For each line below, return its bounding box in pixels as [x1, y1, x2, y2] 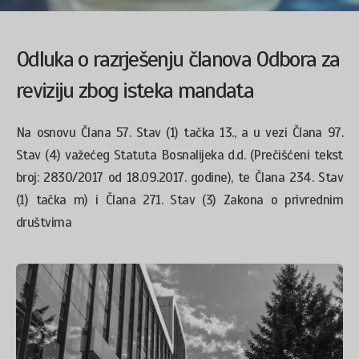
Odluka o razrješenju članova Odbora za [16, 45, 340, 73]
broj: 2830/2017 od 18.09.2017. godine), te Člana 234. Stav [16, 169, 343, 186]
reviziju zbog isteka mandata [16, 76, 253, 104]
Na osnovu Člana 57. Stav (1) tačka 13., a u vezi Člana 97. [16, 124, 343, 141]
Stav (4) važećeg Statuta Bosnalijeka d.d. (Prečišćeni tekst [16, 147, 343, 163]
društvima [16, 214, 72, 231]
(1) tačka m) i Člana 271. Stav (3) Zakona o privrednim [16, 192, 343, 208]
